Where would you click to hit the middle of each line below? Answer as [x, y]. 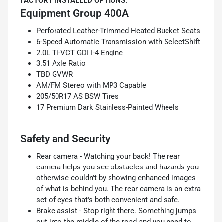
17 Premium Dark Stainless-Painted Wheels [108, 107]
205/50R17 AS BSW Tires [78, 96]
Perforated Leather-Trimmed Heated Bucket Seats [118, 30]
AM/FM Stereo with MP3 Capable [91, 85]
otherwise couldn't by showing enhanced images [116, 178]
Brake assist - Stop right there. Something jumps [116, 210]
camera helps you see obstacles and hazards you [117, 167]
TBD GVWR [55, 74]
